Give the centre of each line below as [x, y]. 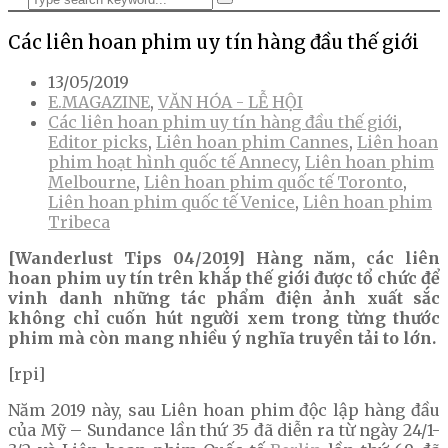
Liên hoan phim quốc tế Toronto [273, 182]
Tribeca [79, 222]
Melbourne [92, 182]
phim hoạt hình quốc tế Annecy [172, 162]
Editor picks [98, 142]
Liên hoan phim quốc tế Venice [171, 202]
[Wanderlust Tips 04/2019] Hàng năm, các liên [224, 258]
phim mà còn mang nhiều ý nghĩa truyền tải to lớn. [222, 338]
